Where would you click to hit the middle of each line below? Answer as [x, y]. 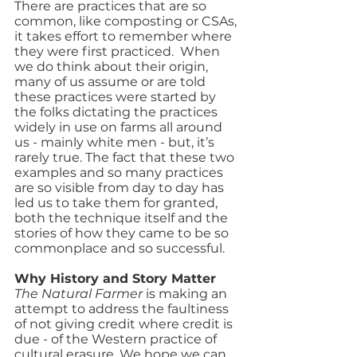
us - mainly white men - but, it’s [116, 142]
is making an [188, 294]
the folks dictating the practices [118, 112]
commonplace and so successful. [120, 248]
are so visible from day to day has [121, 188]
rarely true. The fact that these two [126, 157]
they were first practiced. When [119, 51]
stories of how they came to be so [123, 233]
